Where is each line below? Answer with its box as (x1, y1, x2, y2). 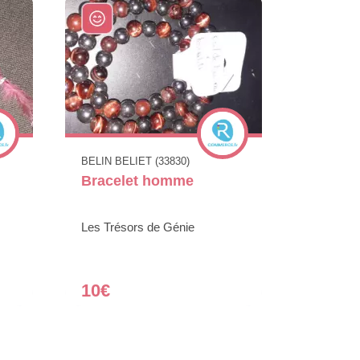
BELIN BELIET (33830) (81, 155, 190, 168)
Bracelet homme (81, 173, 194, 190)
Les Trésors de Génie (81, 220, 194, 235)
